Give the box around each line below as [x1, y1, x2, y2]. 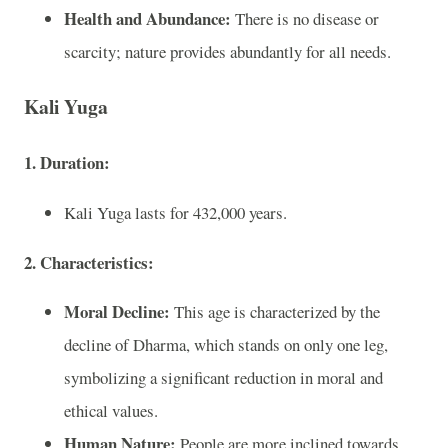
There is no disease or [231, 6, 379, 30]
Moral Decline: [64, 299, 170, 325]
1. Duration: [24, 149, 110, 175]
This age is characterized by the [170, 300, 380, 324]
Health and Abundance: [64, 5, 231, 31]
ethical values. [64, 399, 158, 423]
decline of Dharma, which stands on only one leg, [64, 333, 388, 357]
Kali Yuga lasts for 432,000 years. [64, 200, 287, 224]
